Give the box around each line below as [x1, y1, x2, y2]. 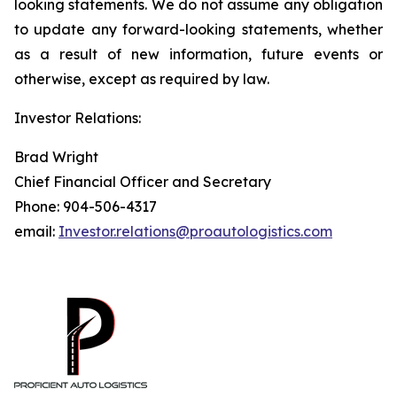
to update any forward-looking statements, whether [14, 20, 383, 38]
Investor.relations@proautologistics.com [58, 222, 332, 240]
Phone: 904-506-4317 [14, 198, 157, 215]
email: [14, 222, 58, 240]
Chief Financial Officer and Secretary [14, 173, 271, 191]
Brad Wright [14, 148, 98, 166]
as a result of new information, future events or [14, 45, 383, 63]
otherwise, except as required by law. [14, 70, 269, 88]
